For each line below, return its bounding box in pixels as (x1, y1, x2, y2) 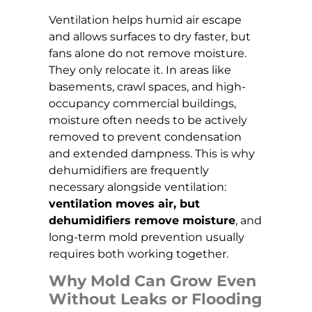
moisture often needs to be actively (49, 113, 247, 127)
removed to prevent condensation (49, 130, 242, 143)
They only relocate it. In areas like (49, 63, 231, 77)
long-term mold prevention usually (49, 230, 244, 244)
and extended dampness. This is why (49, 146, 255, 160)
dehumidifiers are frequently (49, 163, 209, 177)
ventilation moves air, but (49, 196, 200, 210)
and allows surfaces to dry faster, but (49, 29, 251, 43)
